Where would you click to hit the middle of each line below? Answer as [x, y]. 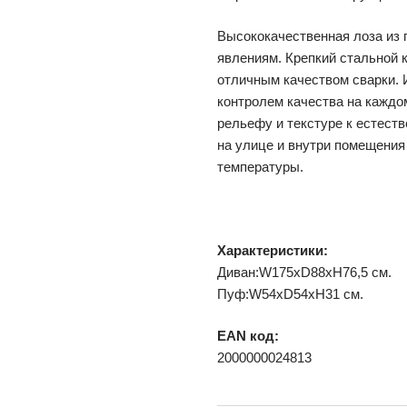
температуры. [260, 166]
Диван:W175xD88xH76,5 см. [304, 272]
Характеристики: [273, 250]
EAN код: [248, 335]
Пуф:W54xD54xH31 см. [290, 293]
